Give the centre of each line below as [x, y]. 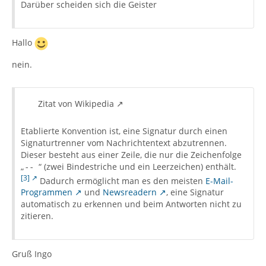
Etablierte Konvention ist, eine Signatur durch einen [124, 131]
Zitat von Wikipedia [76, 103]
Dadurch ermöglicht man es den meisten [121, 180]
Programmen [47, 192]
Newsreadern [130, 192]
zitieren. [37, 216]
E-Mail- [219, 180]
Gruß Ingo [32, 254]
